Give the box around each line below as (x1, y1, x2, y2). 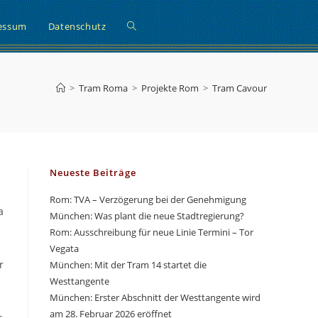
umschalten (127, 124, 184, 138)
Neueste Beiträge (50, 166, 136, 179)
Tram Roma (79, 82, 128, 94)
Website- (127, 19, 170, 33)
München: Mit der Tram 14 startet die (50, 258, 207, 271)
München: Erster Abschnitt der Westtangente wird (50, 291, 261, 304)
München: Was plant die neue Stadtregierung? (50, 209, 244, 222)
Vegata (50, 242, 79, 255)
